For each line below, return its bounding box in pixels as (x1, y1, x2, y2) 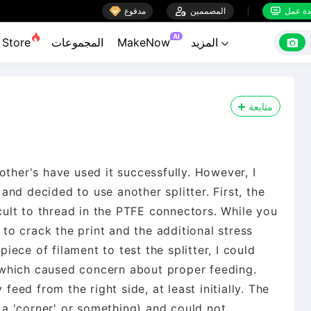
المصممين (190, 5, 226, 16)
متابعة (249, 100, 273, 112)
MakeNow (117, 35, 170, 49)
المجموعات (51, 35, 103, 49)
